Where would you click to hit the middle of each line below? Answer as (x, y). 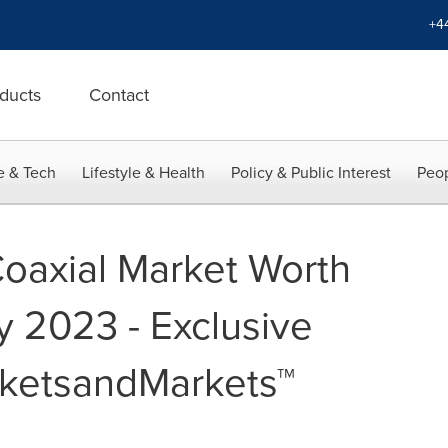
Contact (119, 95)
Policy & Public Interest (311, 172)
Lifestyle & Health (143, 172)
